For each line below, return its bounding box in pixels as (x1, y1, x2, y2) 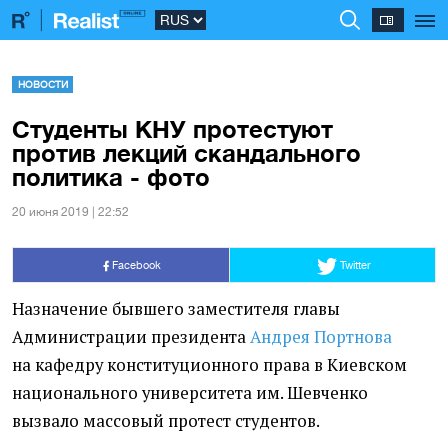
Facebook (109, 257, 161, 271)
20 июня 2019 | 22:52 (12, 204, 129, 219)
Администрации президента (12, 325, 250, 348)
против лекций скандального (12, 138, 361, 167)
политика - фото (12, 162, 210, 191)
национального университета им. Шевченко (12, 381, 368, 404)
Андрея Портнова (250, 325, 392, 348)
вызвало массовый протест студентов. (12, 409, 320, 432)
